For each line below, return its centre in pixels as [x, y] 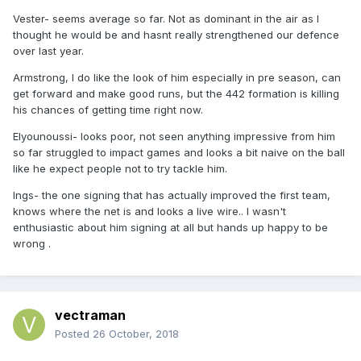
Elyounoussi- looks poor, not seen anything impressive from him [174, 137]
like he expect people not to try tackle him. [120, 169]
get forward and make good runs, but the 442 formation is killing [176, 94]
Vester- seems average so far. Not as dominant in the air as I [166, 19]
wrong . [32, 244]
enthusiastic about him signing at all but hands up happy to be [170, 228]
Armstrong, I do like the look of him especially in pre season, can [177, 78]
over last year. [48, 51]
